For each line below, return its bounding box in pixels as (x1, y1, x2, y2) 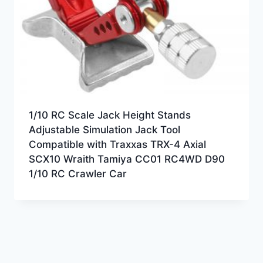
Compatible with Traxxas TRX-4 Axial (28, 138, 206, 150)
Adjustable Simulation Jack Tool (28, 123, 180, 136)
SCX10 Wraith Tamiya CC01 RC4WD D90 (28, 153, 225, 165)
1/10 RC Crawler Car (28, 167, 127, 180)
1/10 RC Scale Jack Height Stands (28, 109, 191, 121)
